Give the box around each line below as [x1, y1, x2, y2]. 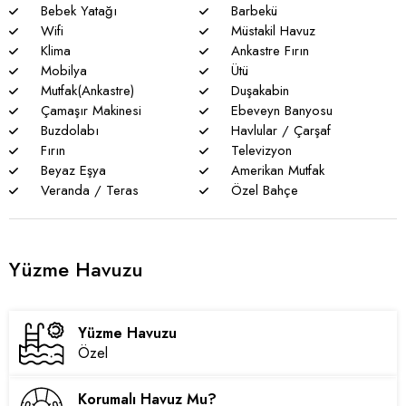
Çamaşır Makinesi [36, 101, 141, 121]
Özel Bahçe [226, 180, 298, 200]
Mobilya [36, 61, 87, 81]
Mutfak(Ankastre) [36, 81, 134, 101]
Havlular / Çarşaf [226, 121, 331, 140]
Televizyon [226, 140, 292, 160]
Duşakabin [226, 81, 289, 101]
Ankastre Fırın [226, 41, 309, 61]
